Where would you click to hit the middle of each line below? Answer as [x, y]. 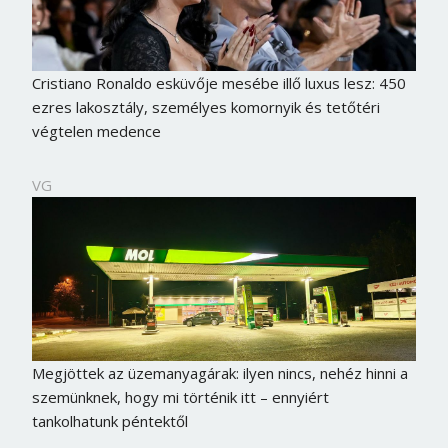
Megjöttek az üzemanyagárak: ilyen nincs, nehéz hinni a [219, 373]
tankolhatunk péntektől [109, 421]
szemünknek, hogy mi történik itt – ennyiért [180, 397]
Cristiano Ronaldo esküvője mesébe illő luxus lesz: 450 [218, 82]
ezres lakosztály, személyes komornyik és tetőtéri [205, 106]
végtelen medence [96, 130]
